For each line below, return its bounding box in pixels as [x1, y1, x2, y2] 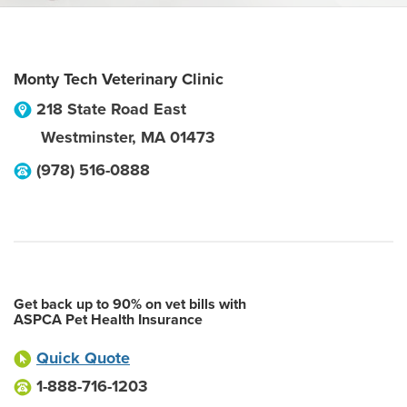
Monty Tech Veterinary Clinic [14, 69, 223, 89]
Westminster [41, 127, 132, 147]
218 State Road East [36, 99, 186, 119]
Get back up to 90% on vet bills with [14, 295, 246, 313]
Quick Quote [36, 348, 130, 368]
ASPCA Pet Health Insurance [14, 311, 203, 329]
